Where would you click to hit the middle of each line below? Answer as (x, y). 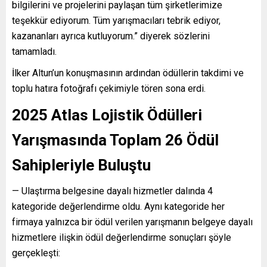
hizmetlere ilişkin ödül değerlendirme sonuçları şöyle (122, 238)
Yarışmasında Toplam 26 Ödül (115, 140)
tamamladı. (34, 52)
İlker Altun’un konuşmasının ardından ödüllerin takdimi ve (128, 73)
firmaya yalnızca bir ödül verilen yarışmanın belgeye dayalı (132, 222)
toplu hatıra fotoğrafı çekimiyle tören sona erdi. (109, 89)
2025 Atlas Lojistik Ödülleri (107, 115)
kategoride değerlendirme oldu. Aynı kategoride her (118, 207)
